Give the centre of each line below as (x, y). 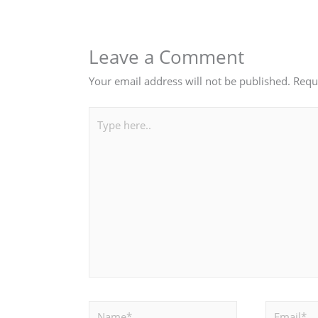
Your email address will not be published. (190, 81)
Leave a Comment (167, 57)
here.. (104, 138)
